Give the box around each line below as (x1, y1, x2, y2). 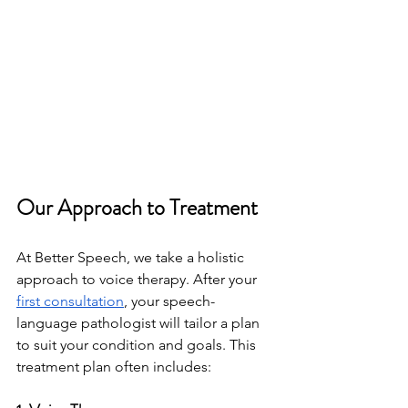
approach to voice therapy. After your (16, 270, 260, 289)
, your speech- (124, 292, 215, 311)
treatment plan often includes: (16, 358, 211, 376)
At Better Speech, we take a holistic (16, 249, 248, 267)
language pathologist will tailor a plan (16, 314, 263, 332)
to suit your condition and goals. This (16, 336, 260, 354)
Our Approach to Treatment (16, 192, 258, 224)
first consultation (16, 292, 124, 311)
